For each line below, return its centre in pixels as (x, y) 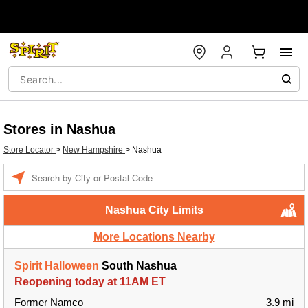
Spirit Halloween (57, 266)
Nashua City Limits (154, 210)
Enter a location (60, 170)
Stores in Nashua (59, 129)
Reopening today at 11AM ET (90, 282)
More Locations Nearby (154, 237)
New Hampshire (94, 150)
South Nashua (138, 266)
